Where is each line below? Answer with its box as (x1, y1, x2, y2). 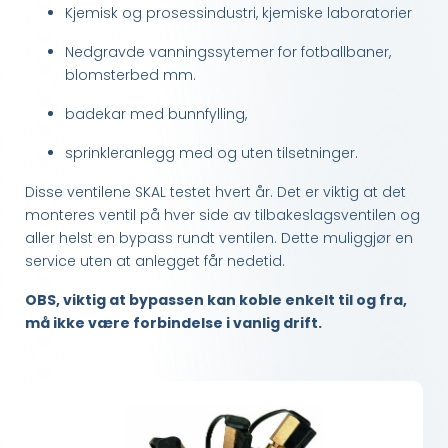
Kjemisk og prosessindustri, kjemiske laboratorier (65, 2, 412, 23)
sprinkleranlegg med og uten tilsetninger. (65, 142, 358, 163)
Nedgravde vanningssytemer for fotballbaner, (65, 41, 391, 62)
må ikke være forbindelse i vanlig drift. (25, 312, 322, 333)
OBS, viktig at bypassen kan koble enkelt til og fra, (25, 289, 407, 310)
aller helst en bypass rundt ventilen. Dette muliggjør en (25, 227, 413, 248)
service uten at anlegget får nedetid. (25, 250, 285, 271)
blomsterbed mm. (65, 64, 196, 85)
